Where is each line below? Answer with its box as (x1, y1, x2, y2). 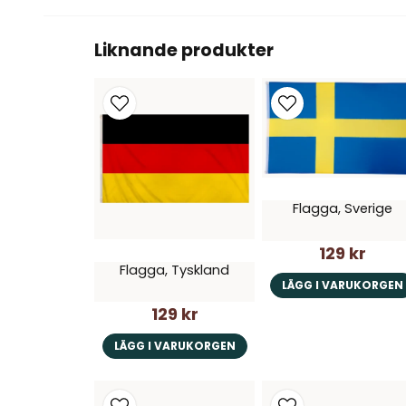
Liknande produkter (94, 38, 274, 63)
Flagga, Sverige (292, 199, 392, 218)
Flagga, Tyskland (120, 260, 230, 279)
